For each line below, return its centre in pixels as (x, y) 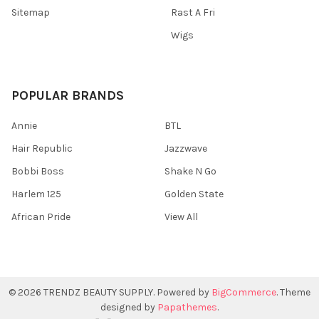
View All (181, 217)
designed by (129, 308)
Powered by (184, 293)
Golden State (194, 194)
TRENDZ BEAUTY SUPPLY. (99, 293)
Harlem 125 (36, 194)
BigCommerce (244, 293)
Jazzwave (186, 149)
